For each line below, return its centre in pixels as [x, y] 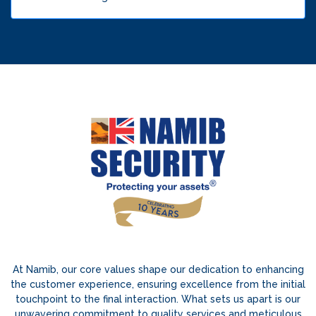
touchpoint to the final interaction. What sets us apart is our [158, 299]
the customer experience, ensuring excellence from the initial [158, 285]
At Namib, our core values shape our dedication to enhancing [158, 270]
